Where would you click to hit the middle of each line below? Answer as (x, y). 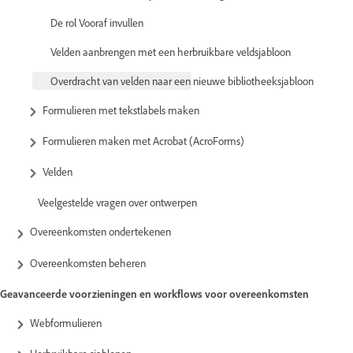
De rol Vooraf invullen (97, 22)
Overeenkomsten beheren (88, 262)
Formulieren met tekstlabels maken (121, 110)
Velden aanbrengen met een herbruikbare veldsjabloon (171, 51)
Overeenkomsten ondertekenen (100, 232)
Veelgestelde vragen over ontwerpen (117, 203)
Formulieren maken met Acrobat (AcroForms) (143, 141)
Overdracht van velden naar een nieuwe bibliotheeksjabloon (182, 80)
